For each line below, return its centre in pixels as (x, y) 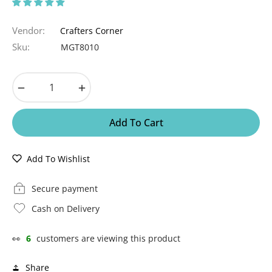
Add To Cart (136, 122)
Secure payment (65, 188)
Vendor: (29, 30)
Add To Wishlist (58, 158)
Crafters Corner (92, 30)
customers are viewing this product (108, 238)
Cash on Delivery (66, 208)
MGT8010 (80, 47)
